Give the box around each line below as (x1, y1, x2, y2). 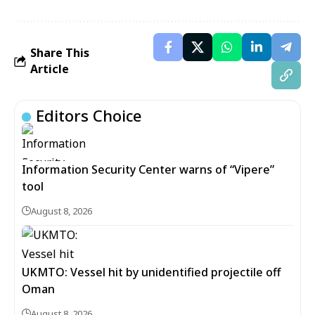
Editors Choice (36, 105, 142, 126)
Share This (30, 45, 89, 60)
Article (30, 61, 69, 77)
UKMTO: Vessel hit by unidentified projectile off (22, 264, 281, 280)
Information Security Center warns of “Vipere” (22, 162, 274, 177)
